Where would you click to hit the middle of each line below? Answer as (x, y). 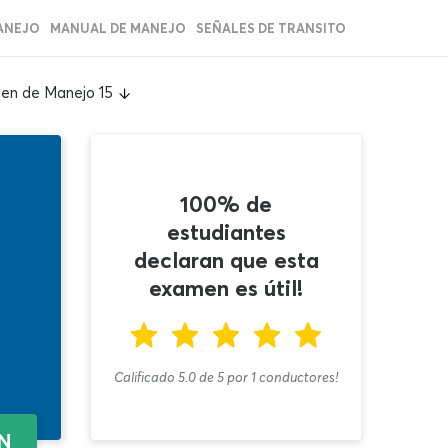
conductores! (297, 376)
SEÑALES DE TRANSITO (271, 28)
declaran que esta (226, 259)
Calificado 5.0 (155, 376)
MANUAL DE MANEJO (118, 28)
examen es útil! (226, 287)
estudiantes (226, 231)
